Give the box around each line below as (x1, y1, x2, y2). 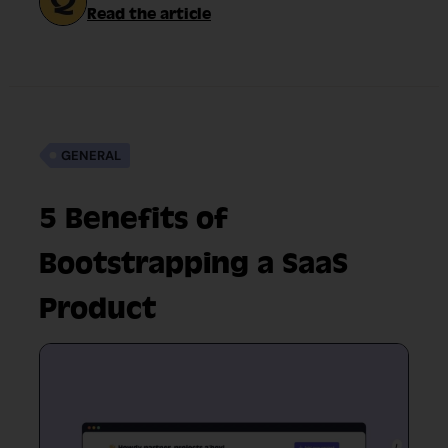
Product (39, 291, 156, 326)
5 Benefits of (39, 201, 228, 236)
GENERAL (61, 147, 122, 164)
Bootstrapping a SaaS (39, 246, 348, 281)
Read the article (87, 5, 211, 23)
